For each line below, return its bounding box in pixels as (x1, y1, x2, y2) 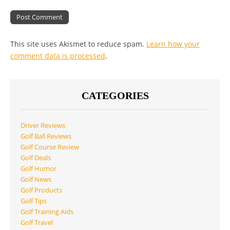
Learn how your (146, 39, 200, 49)
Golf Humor (21, 164, 56, 174)
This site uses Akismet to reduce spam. (10, 39, 146, 49)
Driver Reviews (21, 121, 65, 130)
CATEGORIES (81, 90, 149, 102)
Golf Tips (21, 197, 47, 206)
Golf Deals (21, 154, 51, 163)
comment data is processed (10, 51, 105, 61)
